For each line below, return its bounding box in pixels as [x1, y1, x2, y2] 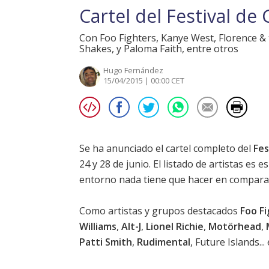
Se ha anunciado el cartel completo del [79, 142, 253, 156]
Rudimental [137, 235, 190, 249]
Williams [79, 220, 116, 234]
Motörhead [208, 220, 261, 234]
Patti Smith [79, 235, 132, 249]
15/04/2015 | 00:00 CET [103, 75, 184, 86]
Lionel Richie [146, 220, 204, 234]
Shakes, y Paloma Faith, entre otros [79, 42, 238, 56]
